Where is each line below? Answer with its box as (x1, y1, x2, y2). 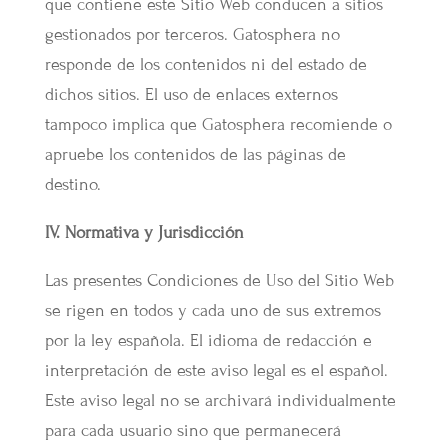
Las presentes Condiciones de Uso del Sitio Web (44, 270, 394, 291)
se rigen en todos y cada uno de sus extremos (44, 300, 381, 321)
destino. (44, 174, 101, 195)
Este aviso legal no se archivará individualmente (44, 390, 396, 411)
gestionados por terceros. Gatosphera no (44, 24, 340, 45)
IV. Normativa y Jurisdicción (44, 222, 244, 243)
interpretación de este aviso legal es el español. (44, 360, 388, 381)
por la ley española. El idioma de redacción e (44, 330, 372, 351)
